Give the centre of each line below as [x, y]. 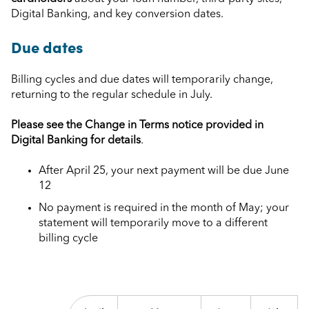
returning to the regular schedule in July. [112, 95]
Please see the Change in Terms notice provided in [137, 125]
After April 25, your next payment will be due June [164, 171]
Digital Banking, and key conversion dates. [117, 14]
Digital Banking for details [76, 140]
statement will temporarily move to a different [153, 224]
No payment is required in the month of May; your [164, 209]
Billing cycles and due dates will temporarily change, [142, 80]
